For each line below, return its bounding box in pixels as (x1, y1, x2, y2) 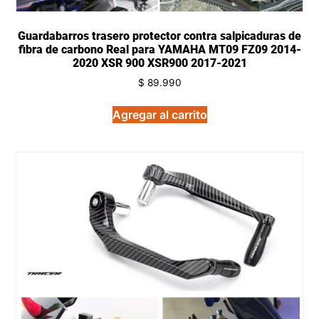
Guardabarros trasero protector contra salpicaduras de (18, 29, 301, 43)
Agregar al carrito (112, 107, 207, 122)
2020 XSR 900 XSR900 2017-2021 (72, 56, 247, 70)
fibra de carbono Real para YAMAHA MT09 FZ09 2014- (18, 43, 301, 57)
